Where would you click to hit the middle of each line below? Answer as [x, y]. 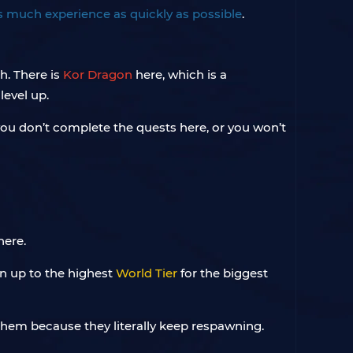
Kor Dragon [98, 74]
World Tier [147, 273]
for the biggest [223, 273]
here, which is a [180, 74]
